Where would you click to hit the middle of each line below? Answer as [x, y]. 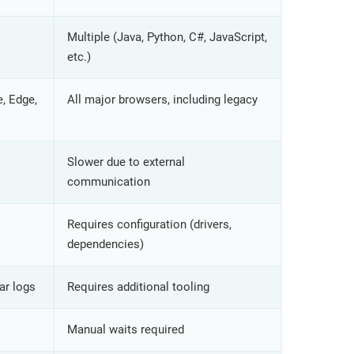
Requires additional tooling [138, 286]
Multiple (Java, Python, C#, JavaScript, [167, 37]
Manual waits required [125, 329]
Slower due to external [126, 162]
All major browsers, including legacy [162, 99]
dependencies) [105, 244]
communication [108, 181]
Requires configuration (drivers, [149, 224]
